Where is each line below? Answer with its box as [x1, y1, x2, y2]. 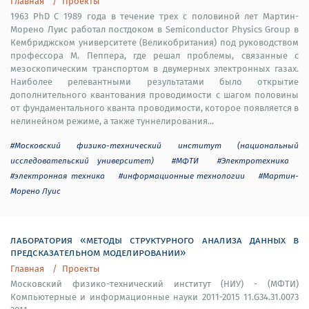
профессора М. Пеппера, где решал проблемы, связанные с [10, 49, 299, 62]
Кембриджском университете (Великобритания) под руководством [10, 36, 299, 49]
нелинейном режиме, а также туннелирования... [10, 114, 214, 128]
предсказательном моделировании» [10, 244, 186, 259]
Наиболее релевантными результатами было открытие [10, 75, 299, 88]
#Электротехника [217, 154, 290, 166]
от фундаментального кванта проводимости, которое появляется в [10, 101, 299, 114]
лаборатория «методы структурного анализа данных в [10, 232, 299, 247]
